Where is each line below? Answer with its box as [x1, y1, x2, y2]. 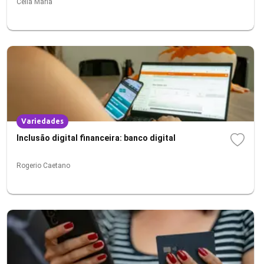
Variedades [21, 117, 64, 125]
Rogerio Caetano [16, 161, 70, 170]
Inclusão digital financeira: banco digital [16, 133, 176, 143]
